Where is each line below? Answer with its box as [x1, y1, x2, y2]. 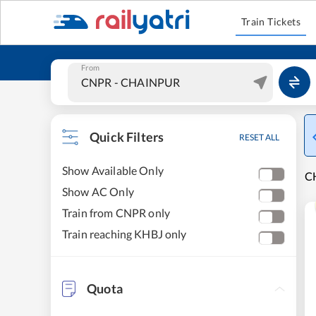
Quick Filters [90, 129, 164, 145]
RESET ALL [239, 132, 279, 142]
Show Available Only [62, 164, 164, 177]
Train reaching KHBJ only [62, 227, 187, 241]
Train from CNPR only [62, 206, 171, 219]
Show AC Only [62, 185, 134, 198]
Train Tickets [241, 16, 301, 28]
